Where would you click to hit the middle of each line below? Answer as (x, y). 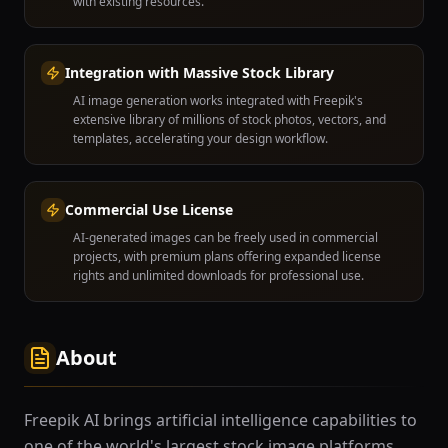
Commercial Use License (149, 209)
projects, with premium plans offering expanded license (227, 256)
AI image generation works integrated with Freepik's (218, 100)
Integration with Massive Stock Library (199, 72)
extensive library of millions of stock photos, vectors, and (229, 119)
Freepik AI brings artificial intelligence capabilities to (220, 420)
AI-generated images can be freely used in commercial (225, 237)
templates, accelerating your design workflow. (200, 138)
